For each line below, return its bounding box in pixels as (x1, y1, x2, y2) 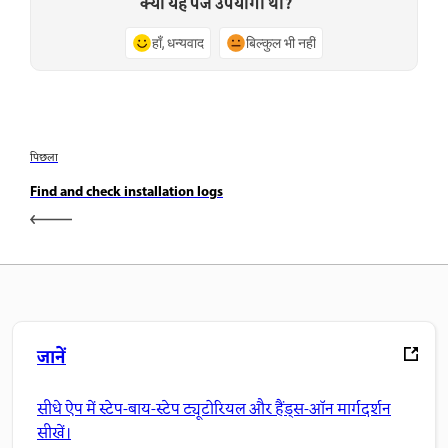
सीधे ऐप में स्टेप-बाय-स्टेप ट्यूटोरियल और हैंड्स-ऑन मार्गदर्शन (37, 398, 391, 423)
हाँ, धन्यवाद (152, 33, 204, 52)
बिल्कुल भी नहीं (246, 33, 316, 52)
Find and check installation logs (30, 180, 223, 204)
